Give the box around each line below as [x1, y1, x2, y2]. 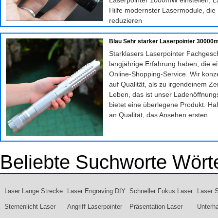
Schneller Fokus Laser [129, 187, 193, 195]
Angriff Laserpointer [67, 203, 122, 210]
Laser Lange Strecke [4, 187, 63, 195]
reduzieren [109, 17, 142, 24]
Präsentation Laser [129, 203, 183, 210]
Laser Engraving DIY [67, 187, 126, 195]
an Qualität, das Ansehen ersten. [109, 111, 210, 119]
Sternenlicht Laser [4, 203, 55, 210]
